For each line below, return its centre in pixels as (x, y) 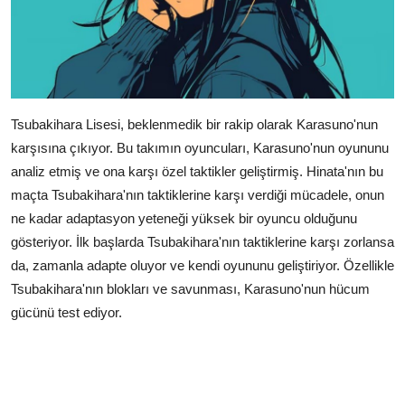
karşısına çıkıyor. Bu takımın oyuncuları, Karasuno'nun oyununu (200, 147)
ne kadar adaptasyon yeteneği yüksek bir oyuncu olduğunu (184, 218)
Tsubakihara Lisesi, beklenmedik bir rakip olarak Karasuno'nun (194, 124)
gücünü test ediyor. (66, 312)
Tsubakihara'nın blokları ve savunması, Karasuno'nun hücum (190, 288)
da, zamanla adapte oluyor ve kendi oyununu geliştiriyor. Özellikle (202, 265)
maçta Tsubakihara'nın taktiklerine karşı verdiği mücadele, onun (198, 194)
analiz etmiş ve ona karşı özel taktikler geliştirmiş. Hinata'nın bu (197, 171)
